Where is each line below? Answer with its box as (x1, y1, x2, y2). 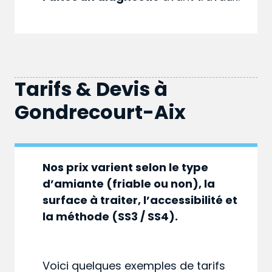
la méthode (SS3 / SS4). (42, 209, 178, 225)
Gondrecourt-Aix (15, 98, 186, 126)
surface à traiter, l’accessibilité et (42, 192, 238, 208)
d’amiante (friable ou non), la (42, 176, 216, 192)
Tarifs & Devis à (15, 75, 168, 103)
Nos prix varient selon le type (42, 160, 209, 175)
